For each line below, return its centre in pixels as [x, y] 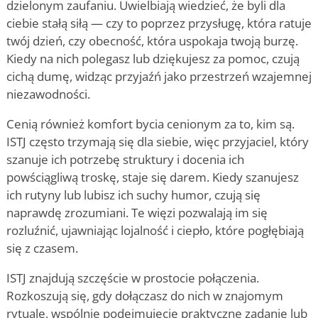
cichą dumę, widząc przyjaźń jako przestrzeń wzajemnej [159, 76]
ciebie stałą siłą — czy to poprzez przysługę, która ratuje [159, 23]
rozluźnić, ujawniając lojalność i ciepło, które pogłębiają [155, 230]
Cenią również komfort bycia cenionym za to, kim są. [150, 124]
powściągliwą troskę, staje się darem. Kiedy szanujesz [153, 177]
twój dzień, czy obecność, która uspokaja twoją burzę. [152, 40]
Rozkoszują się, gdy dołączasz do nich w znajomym [145, 295]
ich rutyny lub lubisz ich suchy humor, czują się [133, 194]
